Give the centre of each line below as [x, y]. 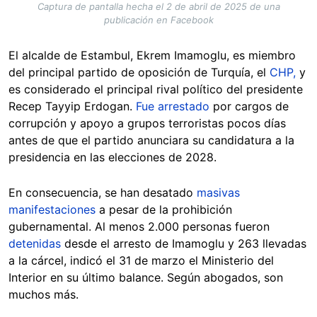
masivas [218, 193]
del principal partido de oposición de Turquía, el [139, 73]
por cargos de [249, 106]
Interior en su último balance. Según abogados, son [146, 278]
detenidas [35, 244]
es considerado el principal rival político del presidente [156, 90]
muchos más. [45, 295]
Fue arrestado [173, 106]
